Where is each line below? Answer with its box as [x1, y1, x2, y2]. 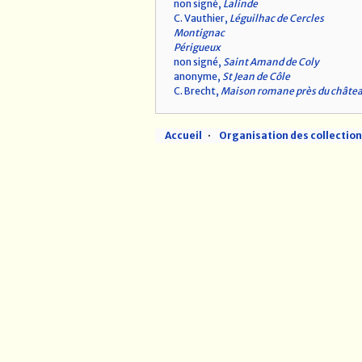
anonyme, [174, 70, 222, 83]
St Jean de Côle [222, 70, 290, 83]
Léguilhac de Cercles [229, 12, 324, 25]
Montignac [174, 27, 225, 40]
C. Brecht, [174, 85, 221, 98]
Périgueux [174, 41, 221, 54]
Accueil [165, 129, 202, 142]
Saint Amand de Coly [223, 56, 319, 69]
